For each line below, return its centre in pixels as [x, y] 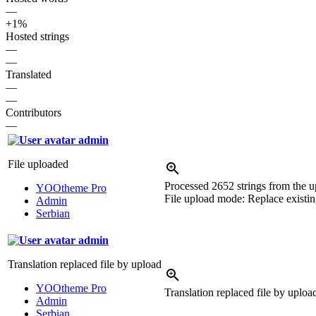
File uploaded [38, 164]
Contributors [34, 113]
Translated [29, 75]
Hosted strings [37, 37]
